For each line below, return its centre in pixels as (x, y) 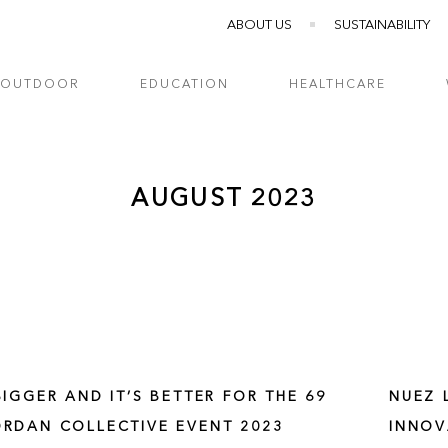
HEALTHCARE (338, 85)
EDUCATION (185, 85)
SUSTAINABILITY (382, 25)
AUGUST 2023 (224, 200)
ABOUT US (259, 25)
